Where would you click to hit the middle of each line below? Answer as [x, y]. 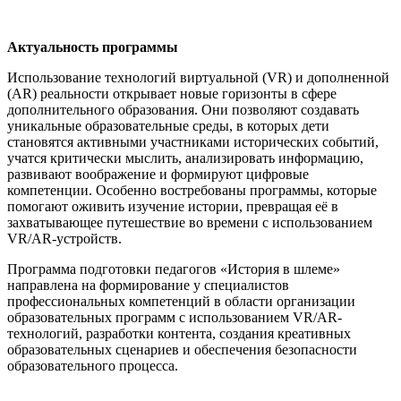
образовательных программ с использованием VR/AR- [175, 317]
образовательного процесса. [93, 365]
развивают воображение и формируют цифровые [158, 174]
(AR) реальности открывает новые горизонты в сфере [172, 93]
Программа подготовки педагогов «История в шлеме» [174, 269]
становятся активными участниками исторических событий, [193, 141]
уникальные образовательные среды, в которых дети [168, 125]
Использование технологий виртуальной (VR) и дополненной [198, 77]
